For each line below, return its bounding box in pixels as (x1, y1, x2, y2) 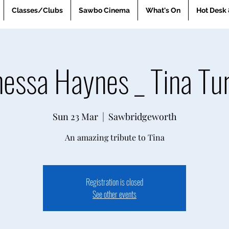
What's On (146, 6, 180, 14)
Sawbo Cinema (79, 6, 130, 14)
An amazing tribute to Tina (64, 132, 165, 143)
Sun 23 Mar (52, 110, 98, 123)
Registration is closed (86, 176, 143, 188)
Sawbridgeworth (108, 110, 177, 123)
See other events (93, 188, 136, 200)
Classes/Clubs (12, 6, 63, 14)
